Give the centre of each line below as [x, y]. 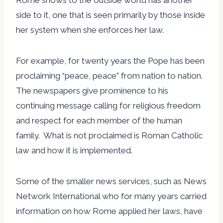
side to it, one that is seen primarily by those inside [111, 15]
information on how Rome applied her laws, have [109, 211]
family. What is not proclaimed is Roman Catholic [109, 135]
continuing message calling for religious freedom [108, 105]
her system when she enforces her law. [90, 30]
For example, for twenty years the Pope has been [110, 60]
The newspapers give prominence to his [92, 90]
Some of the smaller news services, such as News [111, 181]
